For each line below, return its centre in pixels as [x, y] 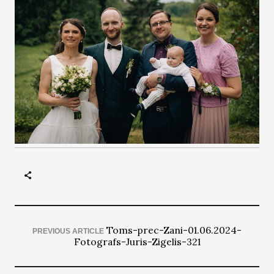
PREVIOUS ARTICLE [68, 231]
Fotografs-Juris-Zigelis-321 [137, 241]
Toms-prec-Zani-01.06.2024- [174, 230]
